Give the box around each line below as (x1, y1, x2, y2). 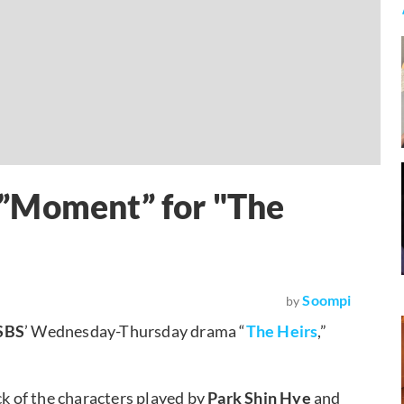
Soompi (302, 290, 352, 308)
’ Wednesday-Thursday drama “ (24, 320, 246, 341)
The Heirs (245, 320, 318, 341)
